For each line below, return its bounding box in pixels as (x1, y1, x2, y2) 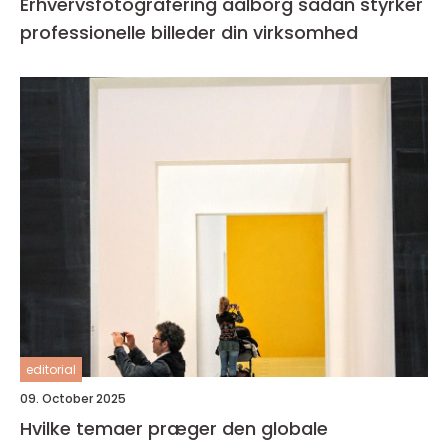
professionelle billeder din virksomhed (20, 20, 358, 45)
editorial (26, 361, 76, 378)
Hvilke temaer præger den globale (20, 416, 328, 441)
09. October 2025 (20, 390, 126, 407)
